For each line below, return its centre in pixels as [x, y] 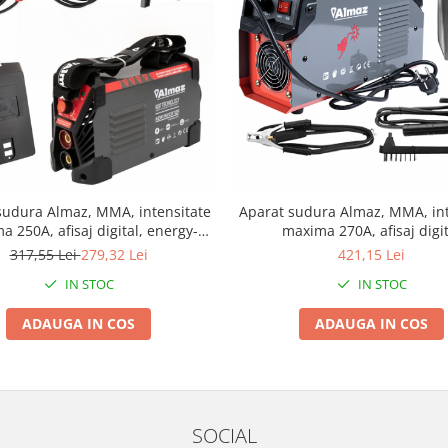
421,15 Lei [371, 254]
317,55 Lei [45, 254]
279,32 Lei [114, 254]
